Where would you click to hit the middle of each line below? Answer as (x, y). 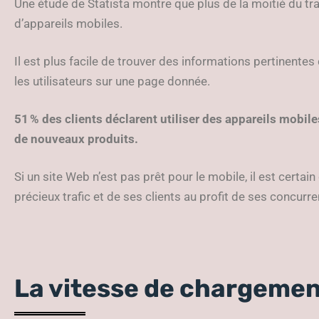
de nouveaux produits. (76, 138)
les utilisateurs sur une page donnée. (112, 81)
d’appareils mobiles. (68, 23)
